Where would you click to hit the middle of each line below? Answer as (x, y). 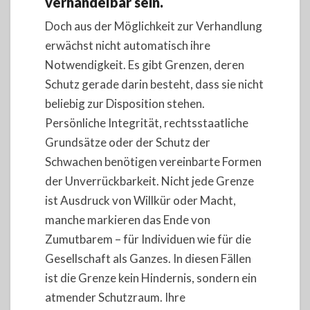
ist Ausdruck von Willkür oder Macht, (140, 200)
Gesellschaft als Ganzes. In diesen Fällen (148, 258)
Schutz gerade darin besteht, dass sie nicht (154, 84)
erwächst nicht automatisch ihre (128, 45)
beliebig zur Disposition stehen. (125, 103)
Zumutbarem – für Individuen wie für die (148, 239)
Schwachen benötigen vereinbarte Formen (153, 161)
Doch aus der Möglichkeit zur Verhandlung (154, 26)
